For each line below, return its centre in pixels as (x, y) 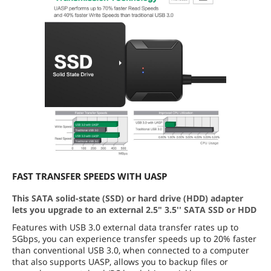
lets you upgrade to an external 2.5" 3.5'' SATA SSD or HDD (134, 210)
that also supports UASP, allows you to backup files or (120, 262)
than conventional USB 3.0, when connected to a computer (131, 250)
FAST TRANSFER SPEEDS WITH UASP (90, 176)
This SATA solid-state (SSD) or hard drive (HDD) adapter (128, 198)
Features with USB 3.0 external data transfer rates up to (125, 227)
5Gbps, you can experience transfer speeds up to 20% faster (134, 239)
